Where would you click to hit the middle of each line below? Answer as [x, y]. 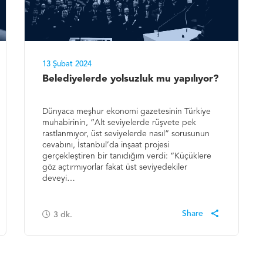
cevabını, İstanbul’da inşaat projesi [106, 145]
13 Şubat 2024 [67, 64]
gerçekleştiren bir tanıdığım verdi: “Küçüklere [127, 156]
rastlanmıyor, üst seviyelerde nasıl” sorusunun [126, 134]
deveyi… [59, 178]
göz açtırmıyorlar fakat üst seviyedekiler [115, 167]
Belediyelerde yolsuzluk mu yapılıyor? [131, 79]
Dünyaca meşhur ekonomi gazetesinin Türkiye [127, 111]
